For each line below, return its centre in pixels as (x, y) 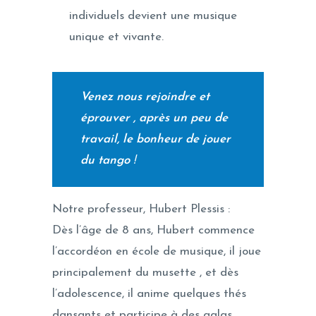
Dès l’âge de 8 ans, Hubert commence (153, 230)
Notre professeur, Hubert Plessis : (141, 209)
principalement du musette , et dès (145, 272)
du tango (105, 161)
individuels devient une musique (153, 16)
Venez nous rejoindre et (145, 97)
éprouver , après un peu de (154, 119)
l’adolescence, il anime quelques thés (149, 293)
